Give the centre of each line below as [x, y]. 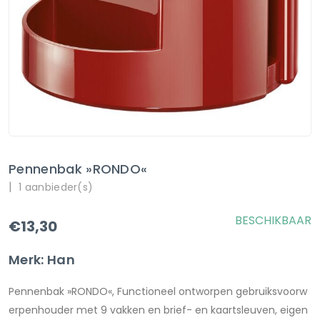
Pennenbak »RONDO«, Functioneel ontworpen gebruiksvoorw [158, 291]
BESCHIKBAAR [273, 220]
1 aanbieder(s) [56, 187]
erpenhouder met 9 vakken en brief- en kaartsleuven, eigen [158, 310]
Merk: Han [42, 260]
